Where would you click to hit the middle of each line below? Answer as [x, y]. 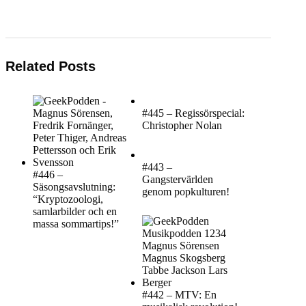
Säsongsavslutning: [74, 186]
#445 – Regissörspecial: [193, 113]
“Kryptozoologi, [68, 199]
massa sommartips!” [76, 223]
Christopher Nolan [182, 125]
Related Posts [51, 66]
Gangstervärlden [178, 179]
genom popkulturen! [186, 191]
